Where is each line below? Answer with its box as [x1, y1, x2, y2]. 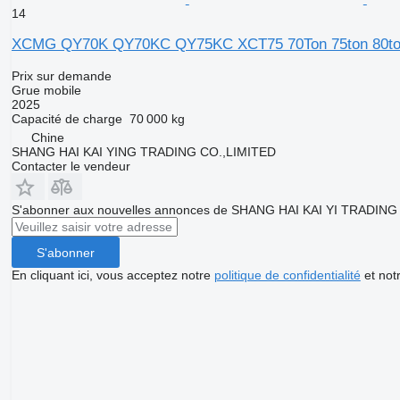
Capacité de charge [11, 112, 122, 127]
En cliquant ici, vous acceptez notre [11, 268, 214, 283]
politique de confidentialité [213, 268, 361, 283]
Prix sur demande [11, 69, 112, 84]
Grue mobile [11, 83, 81, 98]
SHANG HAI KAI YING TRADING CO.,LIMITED [11, 145, 276, 160]
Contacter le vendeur [11, 159, 130, 174]
